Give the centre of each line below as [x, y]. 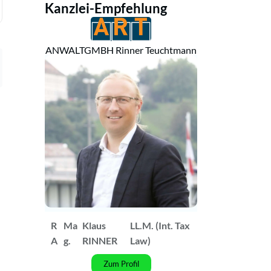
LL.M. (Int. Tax [160, 226]
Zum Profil [121, 264]
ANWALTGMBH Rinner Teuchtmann [121, 50]
